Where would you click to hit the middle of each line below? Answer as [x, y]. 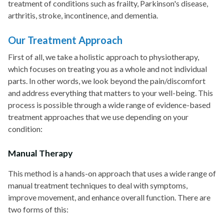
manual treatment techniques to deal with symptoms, [98, 185]
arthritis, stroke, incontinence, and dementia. [84, 15]
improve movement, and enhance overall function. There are [109, 197]
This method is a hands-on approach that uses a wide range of [112, 173]
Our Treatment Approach [65, 40]
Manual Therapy [40, 153]
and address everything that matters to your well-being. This [110, 93]
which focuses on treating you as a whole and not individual [107, 69]
